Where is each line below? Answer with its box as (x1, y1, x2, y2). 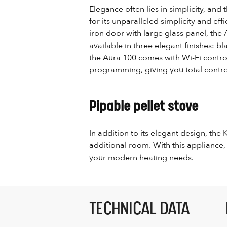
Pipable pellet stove (89, 98, 198, 115)
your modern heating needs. (89, 152, 194, 163)
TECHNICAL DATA (89, 198, 190, 218)
